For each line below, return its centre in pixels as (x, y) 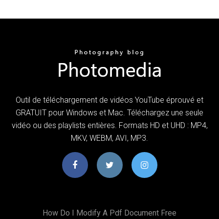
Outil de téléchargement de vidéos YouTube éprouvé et (109, 100)
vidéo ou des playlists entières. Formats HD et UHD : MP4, (109, 125)
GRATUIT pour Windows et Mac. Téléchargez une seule (109, 112)
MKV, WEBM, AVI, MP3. (109, 138)
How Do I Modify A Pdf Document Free (109, 213)
